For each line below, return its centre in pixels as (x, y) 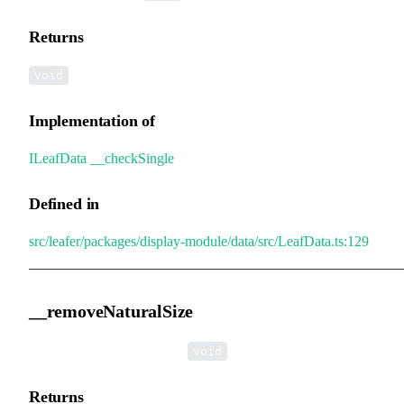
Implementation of (92, 120)
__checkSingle (132, 158)
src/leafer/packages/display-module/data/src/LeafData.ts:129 (199, 241)
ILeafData (58, 158)
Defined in (64, 203)
